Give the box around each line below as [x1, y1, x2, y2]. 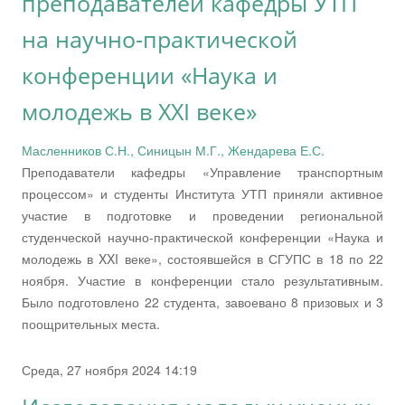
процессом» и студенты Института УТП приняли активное [22, 184, 383, 202]
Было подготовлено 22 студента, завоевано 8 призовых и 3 [22, 292, 383, 311]
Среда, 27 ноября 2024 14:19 [22, 360, 197, 379]
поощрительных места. [22, 314, 160, 333]
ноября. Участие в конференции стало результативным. [22, 270, 383, 289]
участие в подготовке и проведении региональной [22, 205, 383, 224]
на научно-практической [22, 24, 297, 54]
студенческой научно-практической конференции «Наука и [22, 227, 383, 246]
